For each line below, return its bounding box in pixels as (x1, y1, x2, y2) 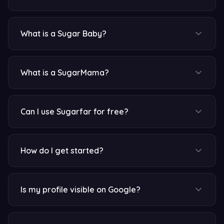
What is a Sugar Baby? (20, 28, 106, 38)
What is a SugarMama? (20, 67, 109, 77)
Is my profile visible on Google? (20, 184, 140, 194)
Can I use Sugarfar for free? (20, 106, 128, 116)
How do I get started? (20, 145, 103, 155)
